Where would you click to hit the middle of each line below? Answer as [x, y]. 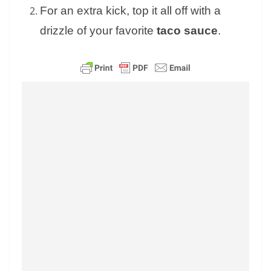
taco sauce [187, 31]
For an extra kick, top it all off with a [130, 11]
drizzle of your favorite [98, 31]
